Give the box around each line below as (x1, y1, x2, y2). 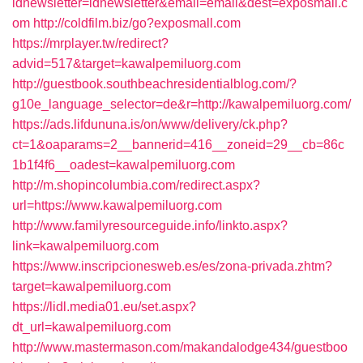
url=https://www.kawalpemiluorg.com (12, 199, 222, 212)
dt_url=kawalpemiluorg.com (12, 320, 171, 334)
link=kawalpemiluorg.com (12, 239, 159, 253)
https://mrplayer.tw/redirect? (12, 36, 169, 50)
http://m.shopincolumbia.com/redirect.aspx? (12, 178, 260, 192)
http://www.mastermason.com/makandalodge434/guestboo (12, 340, 348, 354)
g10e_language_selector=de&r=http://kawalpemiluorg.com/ (12, 97, 351, 111)
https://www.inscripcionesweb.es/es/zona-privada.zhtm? (12, 259, 332, 273)
